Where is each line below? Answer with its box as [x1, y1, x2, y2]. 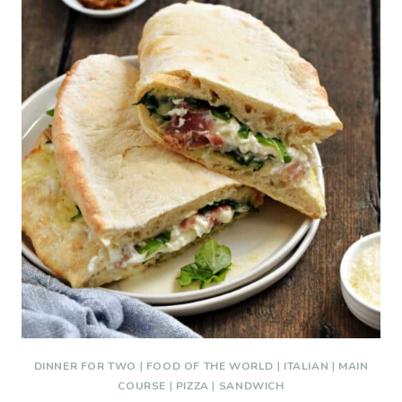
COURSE [118, 379, 167, 393]
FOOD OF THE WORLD [145, 359, 275, 373]
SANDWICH [218, 379, 284, 393]
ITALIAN [283, 359, 329, 373]
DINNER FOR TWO [33, 359, 137, 373]
